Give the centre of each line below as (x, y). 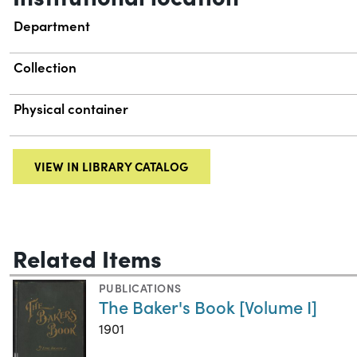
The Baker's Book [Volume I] (208, 306)
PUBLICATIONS (140, 287)
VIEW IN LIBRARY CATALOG (112, 166)
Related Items (87, 257)
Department (52, 26)
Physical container (71, 109)
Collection (45, 67)
